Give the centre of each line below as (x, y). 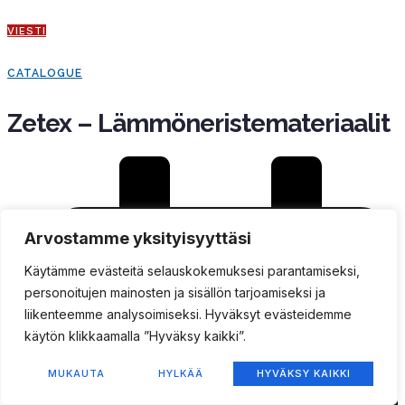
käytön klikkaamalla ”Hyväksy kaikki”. (135, 336)
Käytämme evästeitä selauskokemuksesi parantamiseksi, (192, 271)
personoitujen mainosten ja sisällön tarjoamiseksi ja (175, 292)
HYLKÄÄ (180, 373)
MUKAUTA (76, 373)
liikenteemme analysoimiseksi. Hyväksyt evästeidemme (188, 314)
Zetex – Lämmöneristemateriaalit (198, 124)
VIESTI (27, 31)
